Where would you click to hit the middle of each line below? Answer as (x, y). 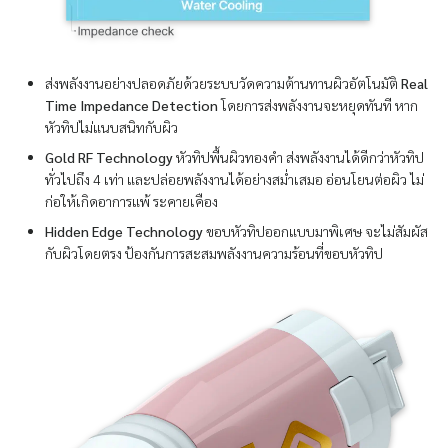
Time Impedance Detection (133, 105)
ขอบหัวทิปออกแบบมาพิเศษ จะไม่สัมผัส (315, 231)
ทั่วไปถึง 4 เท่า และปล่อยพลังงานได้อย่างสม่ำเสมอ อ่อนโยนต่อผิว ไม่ (234, 179)
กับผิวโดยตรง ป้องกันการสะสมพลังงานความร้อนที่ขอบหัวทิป (214, 253)
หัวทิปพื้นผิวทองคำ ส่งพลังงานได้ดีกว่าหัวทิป (298, 157)
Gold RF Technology (109, 157)
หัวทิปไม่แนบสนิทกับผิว (111, 127)
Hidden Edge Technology (124, 231)
